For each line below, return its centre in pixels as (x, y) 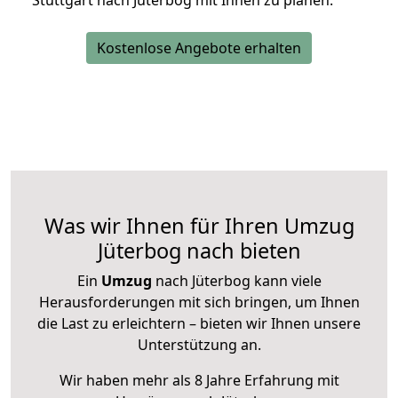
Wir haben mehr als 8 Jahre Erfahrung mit (199, 381)
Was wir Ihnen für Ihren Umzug (199, 226)
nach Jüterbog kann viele (236, 281)
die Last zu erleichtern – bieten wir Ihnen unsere (199, 324)
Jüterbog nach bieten (199, 251)
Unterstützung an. (199, 345)
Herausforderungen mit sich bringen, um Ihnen (199, 302)
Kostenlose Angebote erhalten (199, 48)
